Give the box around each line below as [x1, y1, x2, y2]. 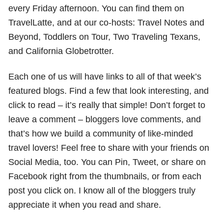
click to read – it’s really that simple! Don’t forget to [8, 99, 206, 110]
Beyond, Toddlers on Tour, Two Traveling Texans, [8, 31, 201, 42]
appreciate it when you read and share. [8, 199, 162, 210]
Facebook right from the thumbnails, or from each [8, 170, 202, 181]
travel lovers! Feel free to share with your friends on [8, 142, 210, 153]
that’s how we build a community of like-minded [8, 128, 193, 138]
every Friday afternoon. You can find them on [8, 2, 185, 13]
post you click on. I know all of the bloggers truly [8, 185, 196, 195]
